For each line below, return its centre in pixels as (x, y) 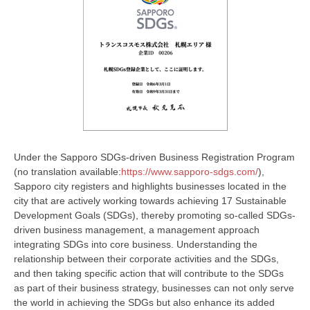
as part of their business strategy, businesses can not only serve (154, 288)
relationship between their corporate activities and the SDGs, (146, 258)
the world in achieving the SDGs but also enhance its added (144, 302)
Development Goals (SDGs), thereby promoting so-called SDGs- (155, 215)
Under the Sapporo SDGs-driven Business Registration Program (154, 157)
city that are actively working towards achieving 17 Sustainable (150, 200)
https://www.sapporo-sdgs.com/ (190, 171)
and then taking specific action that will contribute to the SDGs (149, 273)
